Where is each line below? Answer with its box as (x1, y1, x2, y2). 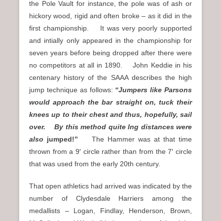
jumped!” (43, 135, 92, 144)
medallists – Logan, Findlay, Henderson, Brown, (29, 207, 192, 215)
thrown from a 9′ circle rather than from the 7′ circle (29, 147, 192, 156)
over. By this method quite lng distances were (29, 123, 192, 131)
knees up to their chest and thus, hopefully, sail (29, 110, 192, 119)
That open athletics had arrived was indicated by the (29, 182, 192, 190)
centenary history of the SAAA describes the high (29, 74, 192, 82)
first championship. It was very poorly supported (29, 24, 192, 33)
